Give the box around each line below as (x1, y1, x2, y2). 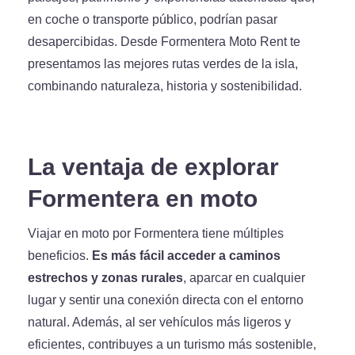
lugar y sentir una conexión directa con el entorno (28, 292, 303, 307)
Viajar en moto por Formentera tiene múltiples (28, 226, 284, 241)
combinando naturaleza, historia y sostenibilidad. (28, 78, 302, 94)
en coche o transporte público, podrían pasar (28, 12, 277, 27)
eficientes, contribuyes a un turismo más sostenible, (28, 337, 316, 352)
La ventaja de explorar (28, 152, 279, 181)
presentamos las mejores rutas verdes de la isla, (28, 56, 298, 71)
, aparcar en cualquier (183, 270, 305, 285)
